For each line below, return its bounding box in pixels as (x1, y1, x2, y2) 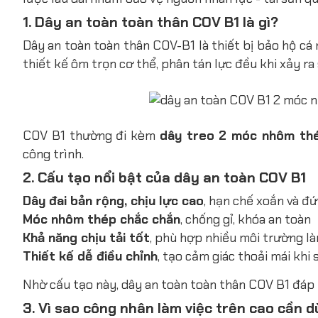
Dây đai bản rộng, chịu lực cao (23, 192, 204, 209)
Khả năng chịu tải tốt (23, 229, 150, 246)
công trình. (23, 145, 84, 163)
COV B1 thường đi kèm (23, 126, 160, 144)
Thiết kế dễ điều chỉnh (23, 247, 158, 265)
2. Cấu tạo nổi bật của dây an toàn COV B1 (23, 168, 306, 187)
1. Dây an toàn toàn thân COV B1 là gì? (23, 12, 278, 31)
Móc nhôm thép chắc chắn (23, 210, 180, 228)
